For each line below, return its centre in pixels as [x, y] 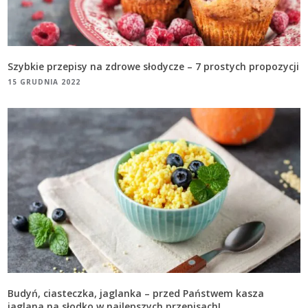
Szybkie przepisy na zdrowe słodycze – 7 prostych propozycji [154, 67]
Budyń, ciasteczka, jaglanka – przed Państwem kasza [136, 293]
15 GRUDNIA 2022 [44, 82]
